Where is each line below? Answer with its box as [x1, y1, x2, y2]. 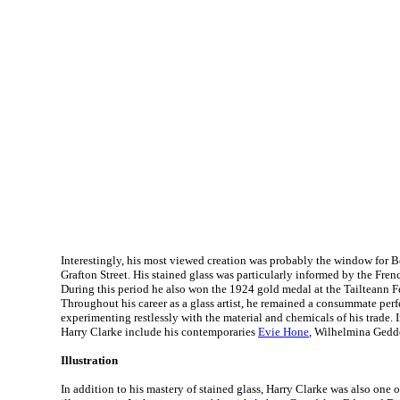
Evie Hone [258, 325, 309, 338]
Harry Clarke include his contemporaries [61, 325, 258, 338]
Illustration [61, 354, 118, 367]
